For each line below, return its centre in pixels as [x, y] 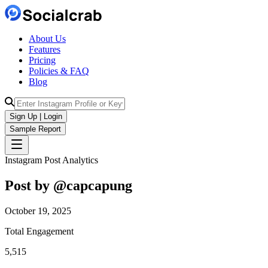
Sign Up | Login [36, 116]
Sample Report [35, 129]
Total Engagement [39, 231]
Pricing [42, 60]
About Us [47, 39]
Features [45, 49]
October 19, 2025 [38, 211]
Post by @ [36, 185]
